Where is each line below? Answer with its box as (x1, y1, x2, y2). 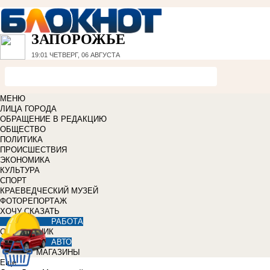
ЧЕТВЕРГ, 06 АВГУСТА (48, 51, 120, 59)
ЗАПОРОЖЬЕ (31, 31, 125, 48)
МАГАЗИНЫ (36, 248, 80, 257)
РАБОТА (51, 217, 83, 227)
